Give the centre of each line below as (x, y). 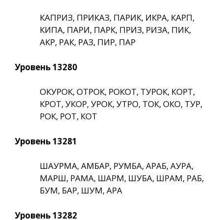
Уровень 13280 (46, 67)
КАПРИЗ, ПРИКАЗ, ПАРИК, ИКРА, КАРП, (117, 18)
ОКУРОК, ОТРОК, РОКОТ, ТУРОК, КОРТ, (117, 92)
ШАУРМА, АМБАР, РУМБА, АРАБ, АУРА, (117, 166)
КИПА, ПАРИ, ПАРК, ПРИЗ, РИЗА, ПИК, (115, 30)
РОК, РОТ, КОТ (69, 116)
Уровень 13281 (46, 141)
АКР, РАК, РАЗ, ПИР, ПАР (88, 42)
